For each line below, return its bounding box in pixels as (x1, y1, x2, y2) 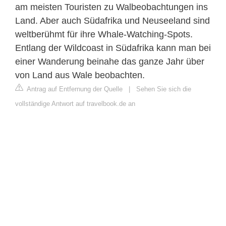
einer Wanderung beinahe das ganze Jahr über (15, 56, 204, 67)
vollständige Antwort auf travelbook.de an (15, 99, 135, 107)
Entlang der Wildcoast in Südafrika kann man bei (15, 42, 211, 53)
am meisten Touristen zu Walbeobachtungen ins (15, 2, 208, 12)
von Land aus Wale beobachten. (15, 70, 145, 80)
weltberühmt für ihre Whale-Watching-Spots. (15, 29, 193, 39)
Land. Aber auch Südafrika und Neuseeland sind (15, 15, 210, 26)
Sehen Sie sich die (136, 85, 191, 93)
